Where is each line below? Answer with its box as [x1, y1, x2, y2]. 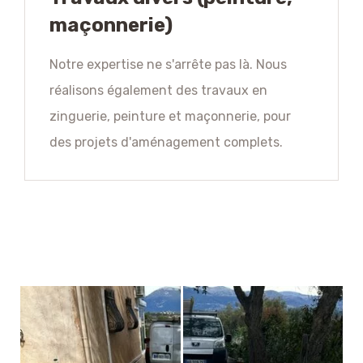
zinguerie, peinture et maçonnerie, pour [49, 109, 291, 125]
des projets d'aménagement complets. [49, 135, 283, 151]
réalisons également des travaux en [49, 83, 267, 99]
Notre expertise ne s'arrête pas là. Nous [49, 57, 287, 73]
